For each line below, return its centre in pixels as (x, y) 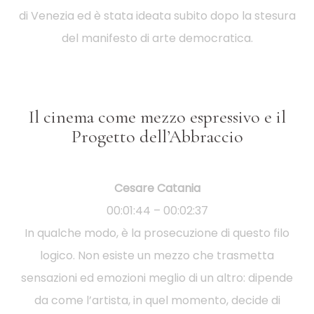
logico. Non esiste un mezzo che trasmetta (157, 255)
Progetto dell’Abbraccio (157, 136)
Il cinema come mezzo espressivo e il (157, 116)
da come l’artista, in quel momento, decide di (157, 300)
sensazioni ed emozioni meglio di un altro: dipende (157, 278)
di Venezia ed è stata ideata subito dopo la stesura (157, 15)
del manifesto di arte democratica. (157, 38)
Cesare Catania (157, 188)
